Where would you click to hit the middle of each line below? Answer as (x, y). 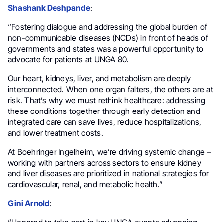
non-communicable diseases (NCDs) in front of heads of (108, 37)
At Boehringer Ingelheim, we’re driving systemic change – (110, 151)
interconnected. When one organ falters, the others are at (111, 89)
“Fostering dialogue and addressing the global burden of (108, 27)
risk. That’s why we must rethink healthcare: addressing (107, 100)
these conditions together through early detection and (104, 111)
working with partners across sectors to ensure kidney (105, 162)
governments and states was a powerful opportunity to (106, 48)
